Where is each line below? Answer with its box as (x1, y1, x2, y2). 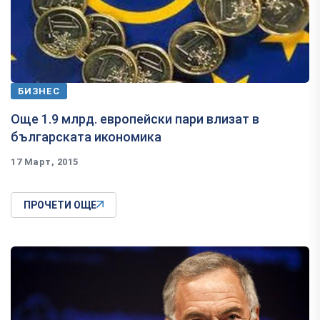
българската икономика (11, 129, 161, 144)
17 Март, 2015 (11, 156, 79, 167)
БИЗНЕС (18, 85, 60, 96)
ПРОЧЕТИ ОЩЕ (24, 199, 96, 211)
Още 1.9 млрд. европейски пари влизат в (11, 111, 259, 126)
